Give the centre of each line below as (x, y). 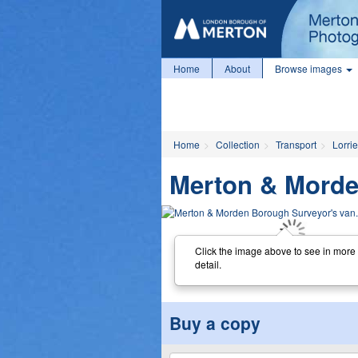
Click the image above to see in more (275, 250)
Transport (296, 144)
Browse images (310, 68)
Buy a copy (215, 323)
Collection (238, 144)
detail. (208, 264)
